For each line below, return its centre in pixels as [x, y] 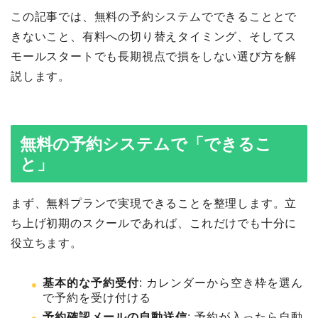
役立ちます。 [46, 243]
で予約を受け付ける [97, 297]
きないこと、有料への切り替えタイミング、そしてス [154, 36]
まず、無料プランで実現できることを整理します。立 [154, 203]
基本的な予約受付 [91, 283]
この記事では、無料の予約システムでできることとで [154, 16]
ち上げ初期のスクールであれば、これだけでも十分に [154, 223]
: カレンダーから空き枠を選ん [221, 283]
